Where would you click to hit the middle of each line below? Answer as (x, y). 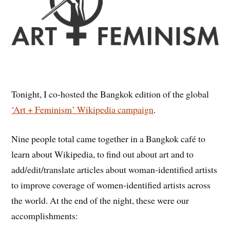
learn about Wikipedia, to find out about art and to (103, 154)
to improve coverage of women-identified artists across (111, 185)
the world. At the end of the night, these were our (100, 200)
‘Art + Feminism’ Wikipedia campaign (83, 110)
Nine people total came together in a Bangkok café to (109, 138)
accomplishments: (45, 215)
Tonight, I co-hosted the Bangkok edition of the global (110, 94)
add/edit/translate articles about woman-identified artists (114, 169)
